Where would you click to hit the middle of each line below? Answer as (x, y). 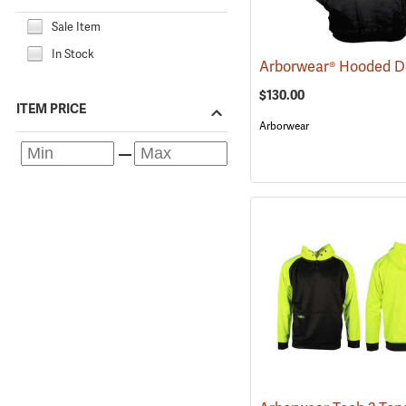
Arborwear (284, 126)
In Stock (73, 53)
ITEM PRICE (51, 109)
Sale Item (76, 26)
